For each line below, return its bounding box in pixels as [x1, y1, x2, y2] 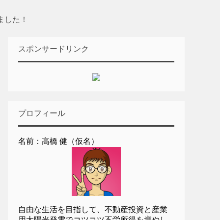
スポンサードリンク [18, 45, 89, 54]
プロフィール [18, 109, 65, 118]
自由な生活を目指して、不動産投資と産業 [18, 205, 167, 214]
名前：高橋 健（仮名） [18, 137, 99, 146]
